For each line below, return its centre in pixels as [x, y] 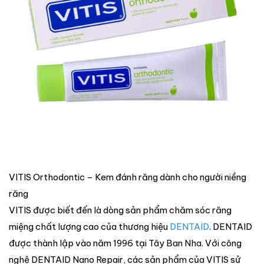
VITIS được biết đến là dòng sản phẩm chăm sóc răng [120, 210]
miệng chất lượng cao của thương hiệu [89, 227]
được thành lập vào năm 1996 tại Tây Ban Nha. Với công [125, 243]
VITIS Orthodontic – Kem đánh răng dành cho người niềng [128, 177]
